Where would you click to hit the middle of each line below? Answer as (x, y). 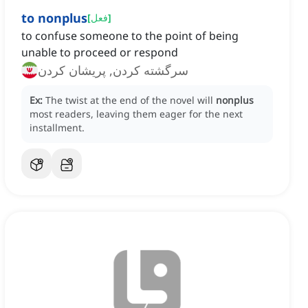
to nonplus (54, 18)
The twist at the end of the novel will (131, 100)
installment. (57, 128)
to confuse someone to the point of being (130, 36)
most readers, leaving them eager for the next (136, 114)
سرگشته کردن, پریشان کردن (113, 70)
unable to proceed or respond (100, 53)
